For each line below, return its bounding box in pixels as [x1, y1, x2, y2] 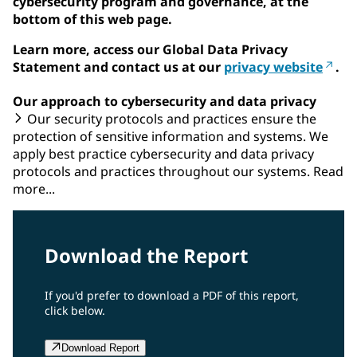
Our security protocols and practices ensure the [24, 109, 316, 127]
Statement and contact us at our [13, 57, 224, 76]
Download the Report [45, 241, 248, 269]
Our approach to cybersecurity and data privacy [13, 92, 316, 110]
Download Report [61, 341, 139, 354]
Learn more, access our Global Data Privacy [13, 40, 288, 58]
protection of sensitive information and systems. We [13, 127, 328, 145]
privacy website [224, 57, 323, 76]
